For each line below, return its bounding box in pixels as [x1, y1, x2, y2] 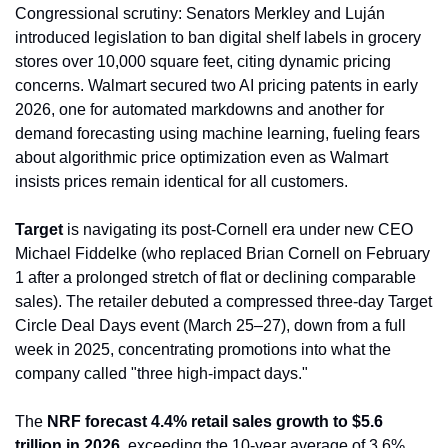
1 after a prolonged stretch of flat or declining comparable [15, 269, 416, 287]
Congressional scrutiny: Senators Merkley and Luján [15, 5, 385, 23]
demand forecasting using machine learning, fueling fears [15, 125, 420, 143]
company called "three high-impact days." [15, 365, 308, 383]
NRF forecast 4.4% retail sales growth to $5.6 [47, 413, 383, 431]
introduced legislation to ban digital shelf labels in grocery [15, 29, 421, 47]
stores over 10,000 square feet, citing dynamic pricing [15, 53, 391, 71]
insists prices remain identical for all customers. [15, 173, 348, 191]
